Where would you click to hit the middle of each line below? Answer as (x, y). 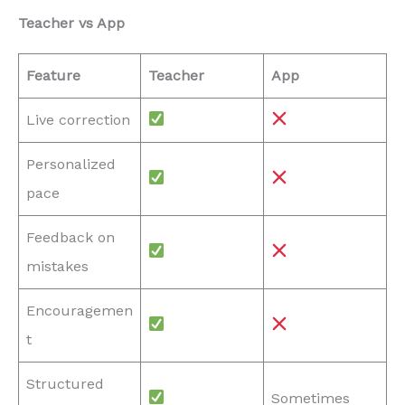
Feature (53, 75)
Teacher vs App (71, 24)
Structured (65, 383)
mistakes (57, 266)
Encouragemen (80, 310)
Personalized (71, 164)
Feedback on (71, 237)
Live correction (78, 119)
